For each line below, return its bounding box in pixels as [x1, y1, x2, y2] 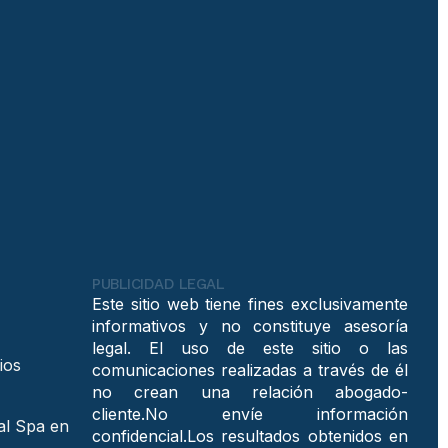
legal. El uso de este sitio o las [92, 338, 408, 359]
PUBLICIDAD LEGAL [92, 275, 224, 294]
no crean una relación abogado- [92, 382, 408, 403]
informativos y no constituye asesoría [92, 316, 408, 337]
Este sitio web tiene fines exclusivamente [92, 294, 408, 315]
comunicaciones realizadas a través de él [92, 360, 408, 381]
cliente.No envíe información [92, 404, 408, 425]
